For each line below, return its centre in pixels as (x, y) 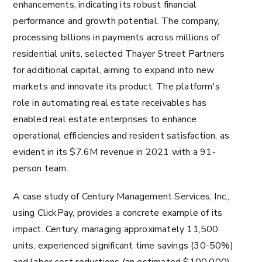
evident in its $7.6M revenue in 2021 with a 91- (114, 152)
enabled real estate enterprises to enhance (105, 119)
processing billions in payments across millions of (116, 37)
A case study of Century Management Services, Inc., (121, 196)
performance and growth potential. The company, (116, 21)
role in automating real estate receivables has (110, 103)
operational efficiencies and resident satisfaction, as (121, 136)
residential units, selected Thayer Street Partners (119, 54)
